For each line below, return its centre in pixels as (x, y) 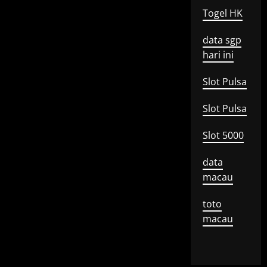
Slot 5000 (223, 135)
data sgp (222, 40)
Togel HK (222, 13)
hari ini (218, 55)
